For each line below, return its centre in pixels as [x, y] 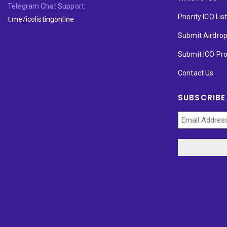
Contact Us [196, 73]
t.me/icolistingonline [41, 19]
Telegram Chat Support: [47, 6]
